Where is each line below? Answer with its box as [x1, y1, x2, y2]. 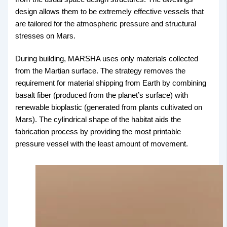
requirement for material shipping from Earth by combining [15, 79, 207, 88]
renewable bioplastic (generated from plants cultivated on [15, 103, 203, 112]
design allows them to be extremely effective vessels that [15, 7, 204, 16]
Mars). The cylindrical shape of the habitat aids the [15, 116, 181, 124]
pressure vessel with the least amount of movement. [15, 140, 188, 148]
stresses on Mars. [15, 31, 76, 40]
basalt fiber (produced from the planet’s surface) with [15, 91, 188, 100]
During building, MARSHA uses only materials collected [15, 55, 199, 63]
